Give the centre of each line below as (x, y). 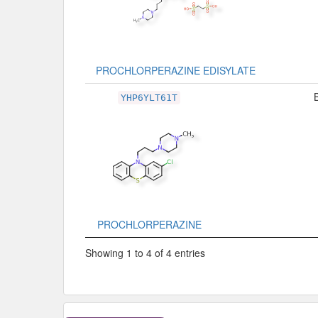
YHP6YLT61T (149, 98)
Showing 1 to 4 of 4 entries (145, 252)
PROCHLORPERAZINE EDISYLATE (176, 71)
